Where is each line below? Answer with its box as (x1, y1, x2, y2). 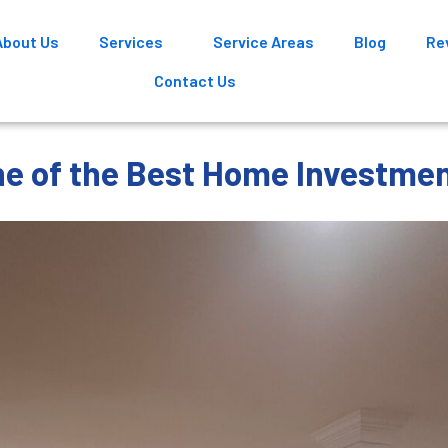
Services (99, 32, 164, 51)
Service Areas (213, 32, 315, 51)
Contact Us (153, 71, 236, 90)
